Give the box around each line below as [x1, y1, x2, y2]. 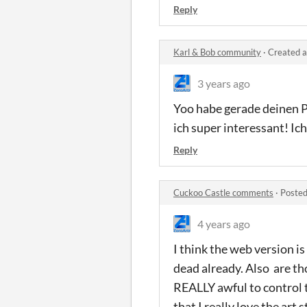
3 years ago [197, 76, 250, 90]
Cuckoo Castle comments [173, 186, 273, 198]
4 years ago [197, 217, 250, 230]
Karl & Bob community [173, 46, 261, 58]
